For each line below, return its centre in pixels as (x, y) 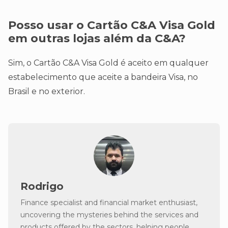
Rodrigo (42, 186)
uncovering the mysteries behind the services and (109, 215)
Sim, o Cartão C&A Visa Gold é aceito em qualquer (108, 63)
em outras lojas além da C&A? (97, 38)
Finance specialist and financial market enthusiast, (109, 202)
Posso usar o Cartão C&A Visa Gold (112, 25)
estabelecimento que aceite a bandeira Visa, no (103, 77)
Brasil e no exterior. (47, 91)
